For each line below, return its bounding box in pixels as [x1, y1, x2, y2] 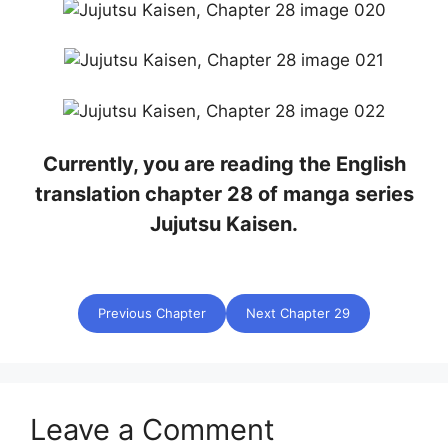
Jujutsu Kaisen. [150, 212, 298, 236]
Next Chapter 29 [246, 305, 350, 321]
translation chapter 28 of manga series [34, 182, 414, 206]
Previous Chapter [98, 305, 206, 321]
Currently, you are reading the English [42, 152, 406, 176]
